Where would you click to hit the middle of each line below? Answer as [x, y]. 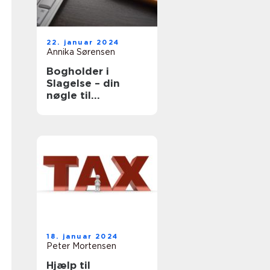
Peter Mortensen [81, 246]
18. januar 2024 [82, 236]
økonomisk [76, 107]
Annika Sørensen [81, 52]
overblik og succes [96, 119]
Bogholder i [78, 71]
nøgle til [69, 95]
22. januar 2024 [83, 42]
